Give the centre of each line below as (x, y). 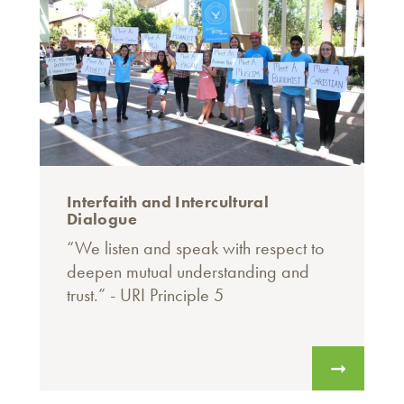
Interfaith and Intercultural (168, 202)
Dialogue (102, 219)
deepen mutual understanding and (188, 272)
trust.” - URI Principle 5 (145, 295)
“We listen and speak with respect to (195, 248)
